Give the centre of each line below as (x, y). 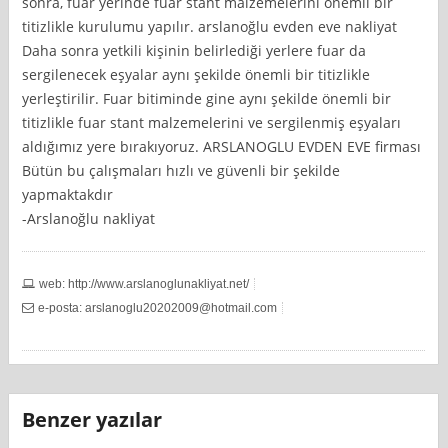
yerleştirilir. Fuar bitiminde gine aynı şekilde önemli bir (207, 98)
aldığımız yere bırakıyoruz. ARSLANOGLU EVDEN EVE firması (222, 146)
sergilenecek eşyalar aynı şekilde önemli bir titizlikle (196, 74)
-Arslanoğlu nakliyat (89, 218)
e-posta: (62, 307)
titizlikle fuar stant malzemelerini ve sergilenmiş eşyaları (212, 122)
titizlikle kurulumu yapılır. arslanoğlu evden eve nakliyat (210, 26)
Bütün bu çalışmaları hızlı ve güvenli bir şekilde (181, 170)
